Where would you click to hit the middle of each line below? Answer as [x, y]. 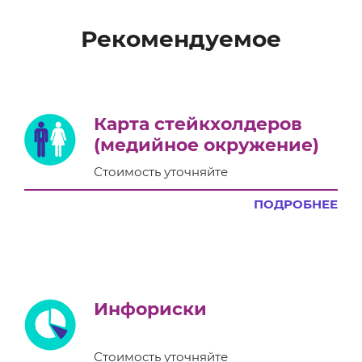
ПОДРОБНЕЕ [296, 204]
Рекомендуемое [181, 38]
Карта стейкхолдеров [198, 124]
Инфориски [150, 309]
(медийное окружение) [206, 145]
